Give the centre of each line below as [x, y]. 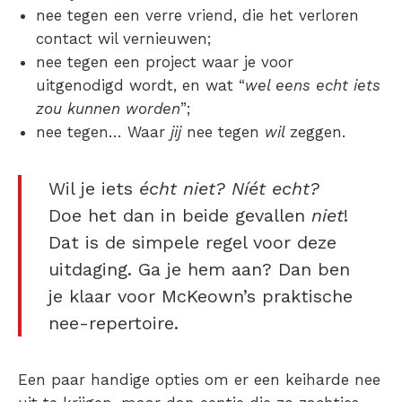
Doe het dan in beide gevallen [180, 216]
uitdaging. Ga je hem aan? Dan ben [199, 270]
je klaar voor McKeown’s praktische [201, 297]
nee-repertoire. [114, 323]
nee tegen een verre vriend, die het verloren [197, 16]
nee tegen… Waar [103, 132]
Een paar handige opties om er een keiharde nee [199, 380]
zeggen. [318, 132]
